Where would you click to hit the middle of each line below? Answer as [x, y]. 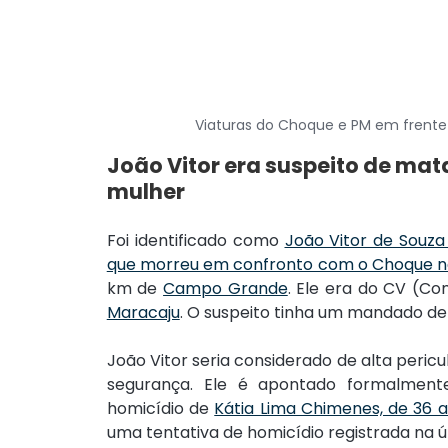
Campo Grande [225, 289]
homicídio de [160, 409]
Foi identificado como [195, 241]
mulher [145, 192]
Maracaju [143, 313]
